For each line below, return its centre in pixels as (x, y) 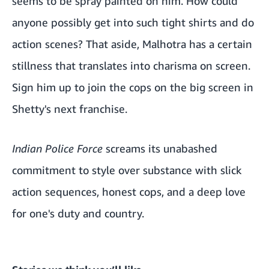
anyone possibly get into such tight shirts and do (133, 23)
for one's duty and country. (78, 213)
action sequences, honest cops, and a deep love (129, 192)
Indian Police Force (59, 149)
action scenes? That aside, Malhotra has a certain (132, 44)
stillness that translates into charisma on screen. (131, 66)
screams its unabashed (162, 149)
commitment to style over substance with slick (127, 170)
